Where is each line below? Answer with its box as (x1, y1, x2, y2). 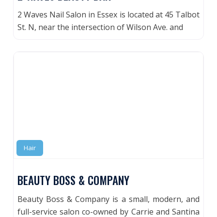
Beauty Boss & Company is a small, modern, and (17, 194, 200, 205)
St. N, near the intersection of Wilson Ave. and (17, 21, 184, 32)
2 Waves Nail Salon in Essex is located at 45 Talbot (17, 9, 200, 20)
